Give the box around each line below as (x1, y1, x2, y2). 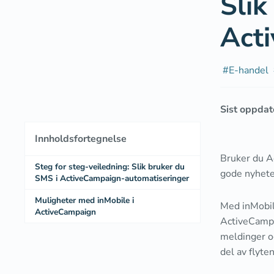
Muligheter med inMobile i (35, 194, 134, 206)
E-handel (229, 64, 268, 77)
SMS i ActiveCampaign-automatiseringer (35, 172, 189, 184)
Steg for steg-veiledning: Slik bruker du (35, 161, 185, 172)
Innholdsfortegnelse (35, 132, 127, 146)
